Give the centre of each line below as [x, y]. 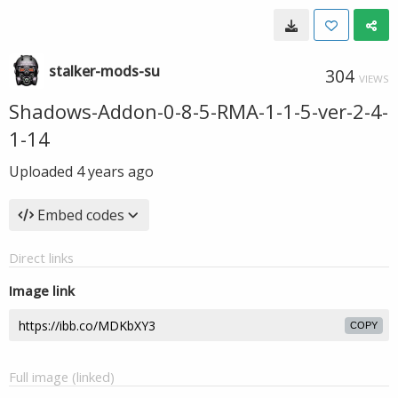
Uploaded [43, 171]
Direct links [41, 258]
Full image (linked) [62, 377]
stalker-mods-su [104, 71]
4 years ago [115, 171]
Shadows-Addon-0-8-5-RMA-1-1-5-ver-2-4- [199, 111]
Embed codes [81, 215]
